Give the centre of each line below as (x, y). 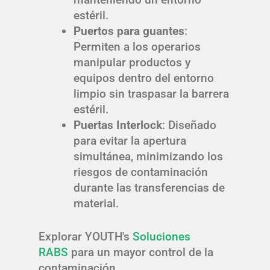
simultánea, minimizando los (148, 157)
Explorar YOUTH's (86, 236)
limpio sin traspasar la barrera (151, 94)
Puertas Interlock (118, 125)
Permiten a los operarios (137, 47)
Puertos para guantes (129, 31)
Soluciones (162, 236)
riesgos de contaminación (140, 172)
